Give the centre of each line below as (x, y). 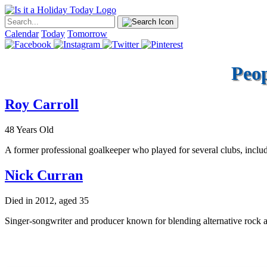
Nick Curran (44, 176)
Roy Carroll (42, 105)
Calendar (22, 34)
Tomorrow (87, 34)
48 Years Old (29, 130)
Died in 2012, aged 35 (47, 201)
